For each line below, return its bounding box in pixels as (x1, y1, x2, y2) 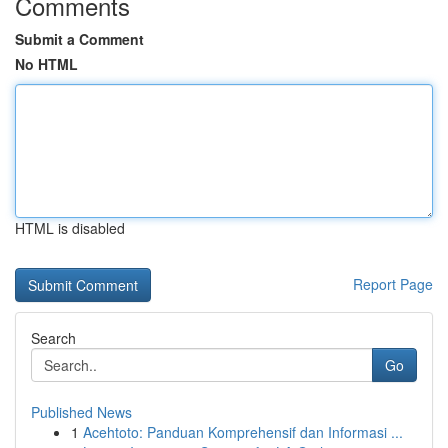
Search (31, 328, 76, 348)
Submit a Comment (15, 29, 144, 49)
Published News (31, 402, 132, 422)
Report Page (353, 274, 433, 294)
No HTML (15, 54, 78, 74)
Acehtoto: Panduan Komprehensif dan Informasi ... (83, 422, 403, 442)
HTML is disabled (15, 218, 125, 238)
